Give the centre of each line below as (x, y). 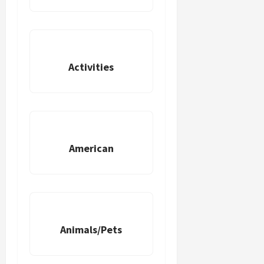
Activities (91, 67)
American (91, 148)
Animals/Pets (91, 230)
